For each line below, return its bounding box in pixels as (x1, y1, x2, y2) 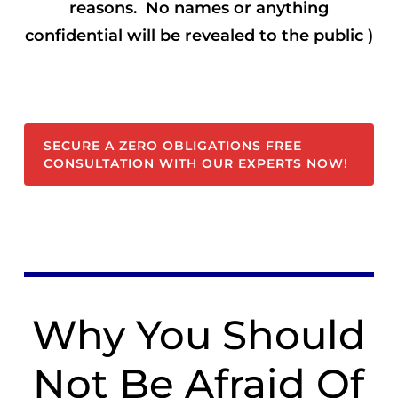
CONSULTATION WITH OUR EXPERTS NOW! (44, 155, 349, 172)
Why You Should (31, 310, 366, 360)
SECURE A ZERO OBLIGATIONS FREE (44, 138, 303, 155)
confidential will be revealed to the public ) (24, 26, 373, 46)
